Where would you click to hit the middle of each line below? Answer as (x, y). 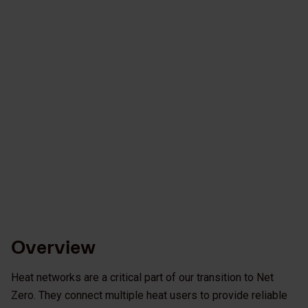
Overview (53, 247)
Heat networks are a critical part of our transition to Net (142, 278)
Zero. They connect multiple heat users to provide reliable (149, 296)
